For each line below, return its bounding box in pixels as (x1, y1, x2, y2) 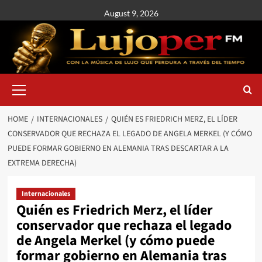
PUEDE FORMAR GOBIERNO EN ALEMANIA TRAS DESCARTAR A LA (7, 143, 229, 154)
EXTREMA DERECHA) (7, 157, 77, 169)
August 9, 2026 (104, 8, 158, 18)
